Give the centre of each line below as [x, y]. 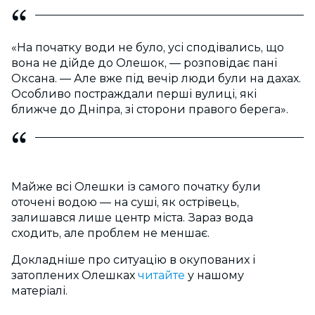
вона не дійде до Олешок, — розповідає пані [144, 63]
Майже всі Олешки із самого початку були [136, 187]
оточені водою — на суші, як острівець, [125, 202]
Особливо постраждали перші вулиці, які [134, 94]
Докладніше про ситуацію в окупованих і [133, 260]
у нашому [216, 276]
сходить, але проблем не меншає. [110, 233]
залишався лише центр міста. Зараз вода [132, 218]
